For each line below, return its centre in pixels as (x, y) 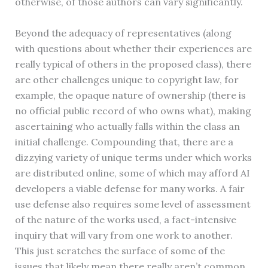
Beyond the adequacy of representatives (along (123, 33)
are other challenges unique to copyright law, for (127, 79)
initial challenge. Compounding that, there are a (124, 141)
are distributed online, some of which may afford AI (132, 173)
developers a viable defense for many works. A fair (130, 188)
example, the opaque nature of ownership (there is (130, 95)
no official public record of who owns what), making (133, 110)
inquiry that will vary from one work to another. (124, 235)
